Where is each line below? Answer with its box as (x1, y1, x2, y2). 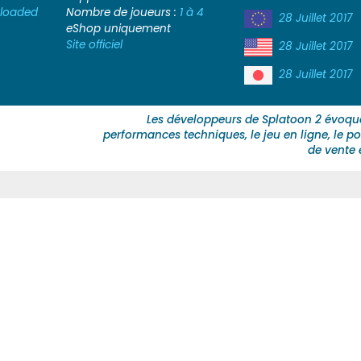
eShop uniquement (65, 20, 171, 36)
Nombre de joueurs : (65, 4, 180, 20)
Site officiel (65, 36, 122, 52)
